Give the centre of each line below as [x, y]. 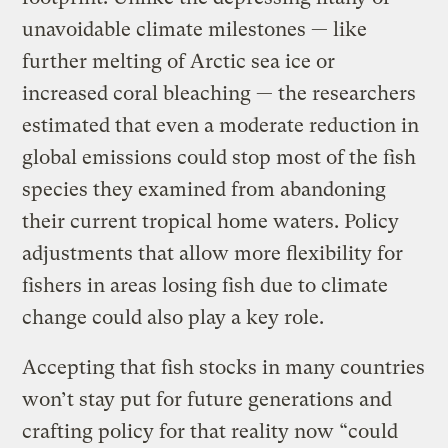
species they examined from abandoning [204, 190]
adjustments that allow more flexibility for [213, 254]
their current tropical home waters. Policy [211, 222]
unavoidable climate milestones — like [195, 30]
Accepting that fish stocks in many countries [224, 368]
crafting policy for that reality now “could [210, 432]
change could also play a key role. [173, 318]
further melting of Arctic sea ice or [179, 62]
